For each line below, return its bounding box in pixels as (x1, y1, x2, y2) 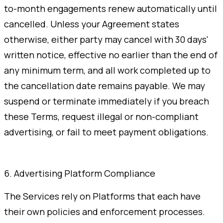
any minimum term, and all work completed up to (4, 64, 211, 76)
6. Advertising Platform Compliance (4, 167, 155, 179)
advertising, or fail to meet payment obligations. (4, 125, 209, 138)
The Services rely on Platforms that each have (4, 190, 201, 202)
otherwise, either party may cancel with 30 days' (4, 33, 209, 45)
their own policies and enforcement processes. (4, 205, 205, 218)
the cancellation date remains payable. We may (4, 79, 205, 92)
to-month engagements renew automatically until (4, 2, 217, 14)
